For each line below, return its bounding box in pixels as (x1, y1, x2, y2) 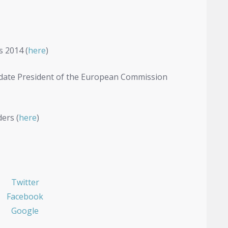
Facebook (7, 191, 44, 203)
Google (11, 205, 39, 217)
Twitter (11, 177, 39, 188)
